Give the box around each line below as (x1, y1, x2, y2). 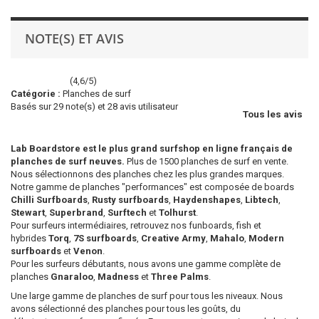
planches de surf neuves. (11, 156, 125, 167)
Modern (249, 233, 284, 244)
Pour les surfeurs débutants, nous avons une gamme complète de (11, 258, 281, 269)
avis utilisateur (117, 101, 178, 112)
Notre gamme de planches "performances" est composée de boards (11, 182, 294, 192)
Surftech (108, 207, 147, 218)
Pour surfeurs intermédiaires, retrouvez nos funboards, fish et (11, 220, 261, 231)
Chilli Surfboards (11, 194, 88, 205)
